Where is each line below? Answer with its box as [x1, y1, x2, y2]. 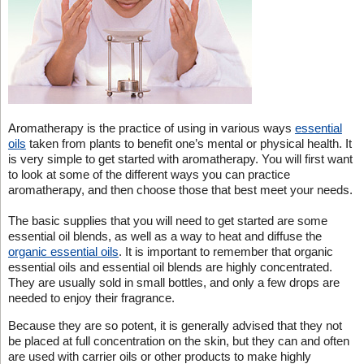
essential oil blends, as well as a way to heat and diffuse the [7, 228, 322, 243]
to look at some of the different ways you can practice [7, 167, 290, 181]
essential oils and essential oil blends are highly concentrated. [7, 259, 332, 274]
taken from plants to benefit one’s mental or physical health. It [25, 136, 352, 150]
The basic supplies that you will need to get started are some [7, 213, 327, 227]
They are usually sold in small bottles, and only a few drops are [7, 275, 340, 289]
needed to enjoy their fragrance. [7, 290, 175, 305]
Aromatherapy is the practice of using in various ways [7, 120, 295, 135]
